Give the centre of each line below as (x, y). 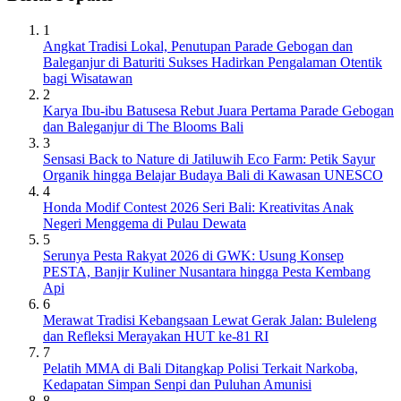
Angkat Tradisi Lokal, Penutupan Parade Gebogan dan (198, 47)
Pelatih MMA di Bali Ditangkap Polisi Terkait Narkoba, (200, 369)
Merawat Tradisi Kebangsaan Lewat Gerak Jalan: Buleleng (210, 320)
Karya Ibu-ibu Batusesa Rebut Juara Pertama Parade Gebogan (218, 111)
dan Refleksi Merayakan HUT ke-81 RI (156, 337)
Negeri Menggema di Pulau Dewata (145, 224)
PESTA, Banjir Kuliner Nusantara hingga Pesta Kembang (207, 272)
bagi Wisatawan (88, 79)
